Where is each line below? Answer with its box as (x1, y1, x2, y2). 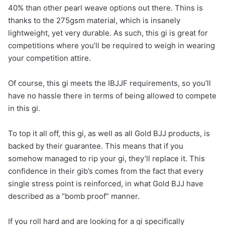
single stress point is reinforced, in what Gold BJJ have (8, 178, 203, 188)
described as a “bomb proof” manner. (8, 191, 142, 201)
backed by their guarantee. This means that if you (8, 141, 183, 151)
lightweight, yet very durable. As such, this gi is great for (8, 28, 208, 38)
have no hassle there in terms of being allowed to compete (8, 90, 216, 100)
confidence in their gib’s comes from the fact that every (8, 166, 203, 176)
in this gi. (8, 103, 42, 113)
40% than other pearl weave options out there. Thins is (8, 3, 203, 13)
